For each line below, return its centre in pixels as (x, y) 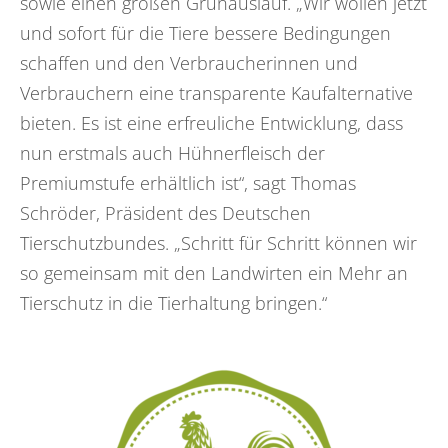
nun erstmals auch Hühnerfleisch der (172, 152)
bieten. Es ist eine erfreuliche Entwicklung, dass (211, 122)
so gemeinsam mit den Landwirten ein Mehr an (214, 272)
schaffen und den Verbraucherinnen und (189, 62)
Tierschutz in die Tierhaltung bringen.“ (173, 302)
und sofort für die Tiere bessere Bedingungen (205, 32)
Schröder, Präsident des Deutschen (165, 212)
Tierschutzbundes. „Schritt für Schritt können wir (218, 242)
